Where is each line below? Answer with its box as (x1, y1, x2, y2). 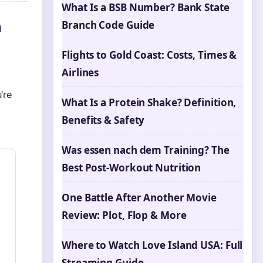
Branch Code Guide (62, 18, 155, 32)
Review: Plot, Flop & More (62, 208, 187, 222)
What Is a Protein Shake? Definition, (62, 96, 237, 109)
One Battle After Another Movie (62, 191, 217, 204)
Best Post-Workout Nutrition (62, 161, 201, 174)
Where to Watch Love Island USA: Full (62, 238, 243, 252)
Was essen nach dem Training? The (62, 143, 230, 157)
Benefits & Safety (62, 113, 145, 127)
